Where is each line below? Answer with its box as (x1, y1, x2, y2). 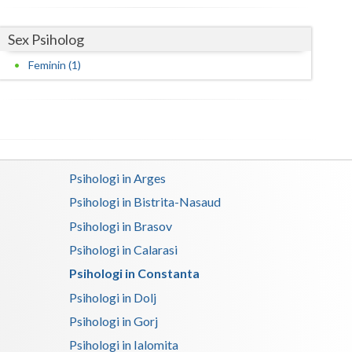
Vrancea (114, 273, 156, 287)
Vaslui (114, 241, 145, 255)
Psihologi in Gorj (69, 313, 159, 329)
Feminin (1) (28, 57, 82, 71)
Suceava (114, 84, 157, 98)
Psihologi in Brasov (69, 218, 173, 233)
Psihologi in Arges (69, 170, 167, 185)
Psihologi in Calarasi (69, 241, 178, 257)
